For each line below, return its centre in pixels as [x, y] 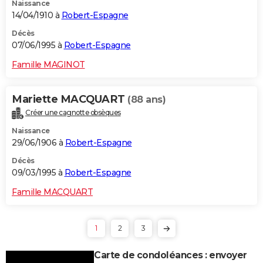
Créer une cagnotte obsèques [73, 112]
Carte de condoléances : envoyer [171, 255]
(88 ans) [146, 99]
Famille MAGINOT [48, 64]
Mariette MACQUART [70, 99]
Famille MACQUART [52, 192]
